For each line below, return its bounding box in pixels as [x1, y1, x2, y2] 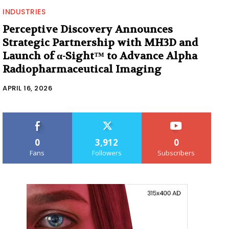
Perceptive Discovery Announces [3, 22, 173, 36]
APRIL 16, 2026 [3, 83, 52, 93]
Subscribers [157, 148, 195, 157]
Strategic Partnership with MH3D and [3, 36, 198, 49]
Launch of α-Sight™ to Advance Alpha [3, 49, 197, 62]
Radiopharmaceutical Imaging [3, 62, 162, 76]
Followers [91, 148, 122, 157]
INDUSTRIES [3, 6, 45, 17]
